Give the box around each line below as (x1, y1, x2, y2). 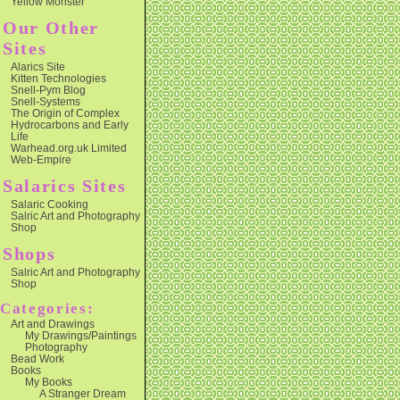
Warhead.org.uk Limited (11, 142, 127, 154)
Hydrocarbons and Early (11, 119, 129, 130)
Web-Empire (11, 154, 71, 165)
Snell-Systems (11, 96, 80, 107)
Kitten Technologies (11, 72, 106, 84)
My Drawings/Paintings (25, 329, 137, 341)
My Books (25, 376, 72, 387)
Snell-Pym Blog (11, 84, 86, 96)
